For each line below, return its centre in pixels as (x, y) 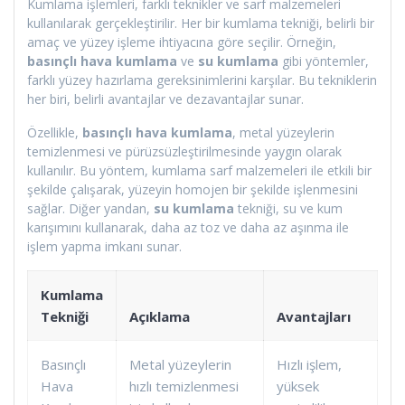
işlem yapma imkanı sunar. (104, 246)
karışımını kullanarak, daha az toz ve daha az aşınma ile (188, 227)
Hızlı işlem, (309, 364)
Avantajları (314, 316)
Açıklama (160, 316)
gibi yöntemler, (324, 61)
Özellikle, (55, 132)
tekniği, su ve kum (288, 208)
